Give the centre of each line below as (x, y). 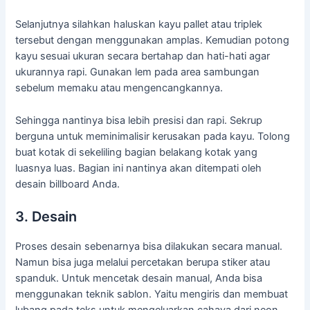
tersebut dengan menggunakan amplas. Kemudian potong (153, 40)
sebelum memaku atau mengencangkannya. (119, 88)
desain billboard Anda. (68, 184)
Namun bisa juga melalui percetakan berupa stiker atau (143, 263)
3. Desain (46, 217)
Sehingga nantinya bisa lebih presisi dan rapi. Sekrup (139, 120)
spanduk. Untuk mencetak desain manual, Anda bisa (139, 279)
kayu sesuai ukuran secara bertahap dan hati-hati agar (143, 56)
